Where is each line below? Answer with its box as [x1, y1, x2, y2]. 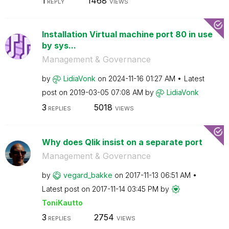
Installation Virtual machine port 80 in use [41, 29, 213, 39]
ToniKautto [41, 198, 83, 207]
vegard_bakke [63, 170, 112, 179]
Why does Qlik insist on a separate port [41, 136, 202, 147]
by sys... [41, 40, 76, 51]
